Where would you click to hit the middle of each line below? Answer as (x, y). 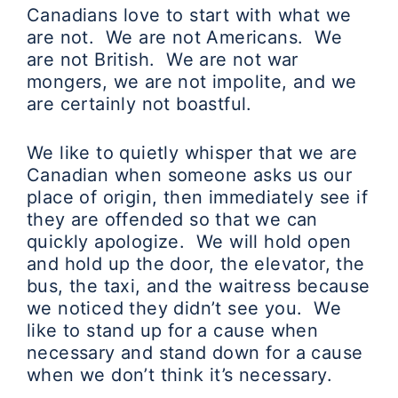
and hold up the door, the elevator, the (196, 264)
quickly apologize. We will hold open (189, 242)
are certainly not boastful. (143, 104)
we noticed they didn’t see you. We (184, 308)
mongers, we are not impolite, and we (192, 82)
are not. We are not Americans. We (184, 37)
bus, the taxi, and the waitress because (199, 286)
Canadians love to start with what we (189, 15)
